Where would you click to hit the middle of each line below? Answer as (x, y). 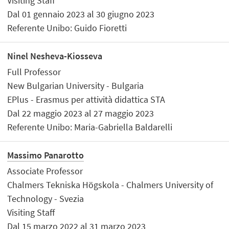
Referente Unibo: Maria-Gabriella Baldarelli (90, 127)
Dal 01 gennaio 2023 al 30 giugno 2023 (81, 14)
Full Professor (34, 72)
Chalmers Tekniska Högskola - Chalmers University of (110, 185)
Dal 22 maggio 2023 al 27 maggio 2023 (81, 113)
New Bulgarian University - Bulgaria (76, 85)
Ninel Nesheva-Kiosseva (55, 56)
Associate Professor (45, 171)
